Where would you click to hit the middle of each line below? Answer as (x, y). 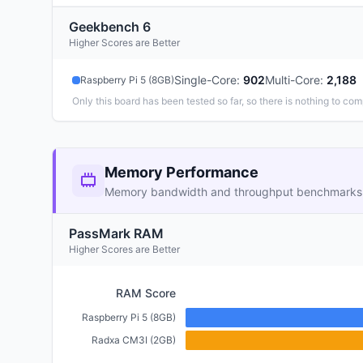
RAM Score (146, 293)
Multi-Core (293, 80)
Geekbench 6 (110, 27)
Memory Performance (181, 172)
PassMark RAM (116, 233)
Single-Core (205, 80)
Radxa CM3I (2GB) (134, 340)
